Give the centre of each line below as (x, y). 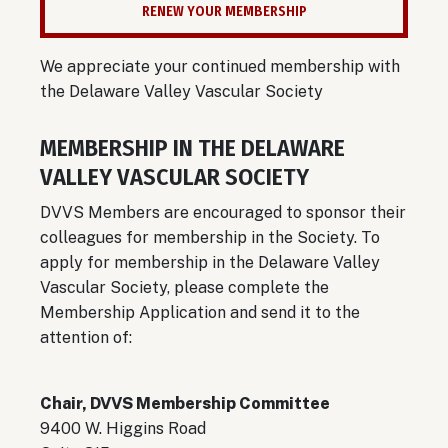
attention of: (88, 337)
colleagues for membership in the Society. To (210, 237)
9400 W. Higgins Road (123, 428)
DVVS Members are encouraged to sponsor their (223, 212)
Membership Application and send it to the (200, 312)
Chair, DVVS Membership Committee (185, 403)
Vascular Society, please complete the (184, 287)
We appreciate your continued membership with (220, 66)
